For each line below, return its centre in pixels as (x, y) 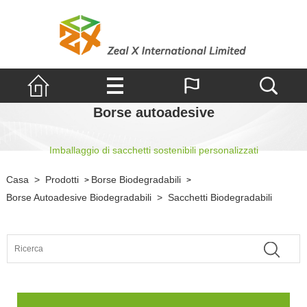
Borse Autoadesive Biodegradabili (78, 197)
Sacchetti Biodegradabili (220, 197)
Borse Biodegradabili (136, 180)
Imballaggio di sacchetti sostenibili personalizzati (153, 150)
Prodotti (62, 180)
